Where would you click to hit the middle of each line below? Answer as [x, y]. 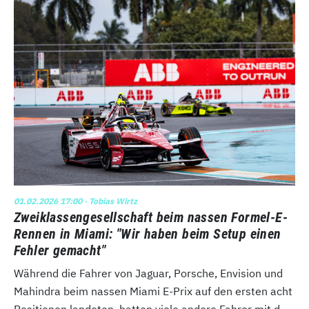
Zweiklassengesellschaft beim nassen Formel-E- [151, 217]
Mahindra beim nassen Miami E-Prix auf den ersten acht [153, 291]
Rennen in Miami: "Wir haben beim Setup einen [148, 233]
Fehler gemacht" [60, 250]
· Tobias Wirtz [110, 201]
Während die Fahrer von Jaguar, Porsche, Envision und [148, 273]
